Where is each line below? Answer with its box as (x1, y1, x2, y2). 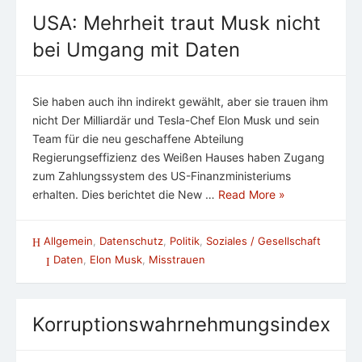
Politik (170, 234, 200, 247)
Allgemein (44, 234, 93, 247)
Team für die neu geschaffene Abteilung (32, 131, 244, 145)
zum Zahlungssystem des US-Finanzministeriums (32, 168, 291, 183)
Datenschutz (99, 234, 163, 247)
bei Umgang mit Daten (32, 37, 240, 61)
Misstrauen (149, 253, 205, 267)
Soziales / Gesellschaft (206, 234, 321, 247)
